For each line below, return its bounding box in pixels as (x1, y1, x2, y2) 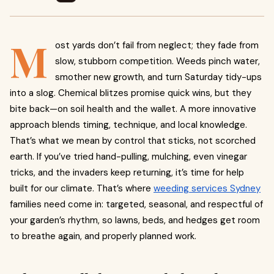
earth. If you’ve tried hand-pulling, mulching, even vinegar (10, 150, 247, 163)
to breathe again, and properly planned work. (10, 230, 196, 242)
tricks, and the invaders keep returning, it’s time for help (10, 166, 244, 179)
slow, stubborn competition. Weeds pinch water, (55, 55, 260, 67)
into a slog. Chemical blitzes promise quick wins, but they (10, 87, 251, 99)
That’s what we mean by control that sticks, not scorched (10, 135, 256, 147)
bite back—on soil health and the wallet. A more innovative (10, 103, 256, 115)
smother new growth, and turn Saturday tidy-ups (55, 71, 262, 83)
